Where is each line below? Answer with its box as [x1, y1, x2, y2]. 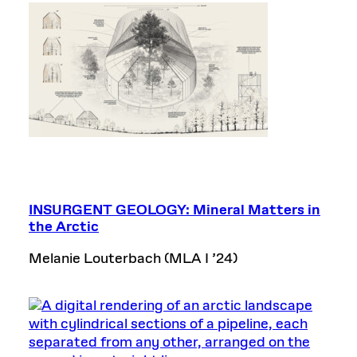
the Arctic [29, 217, 99, 237]
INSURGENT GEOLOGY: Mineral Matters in [29, 200, 320, 220]
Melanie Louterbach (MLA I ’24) [29, 249, 237, 269]
